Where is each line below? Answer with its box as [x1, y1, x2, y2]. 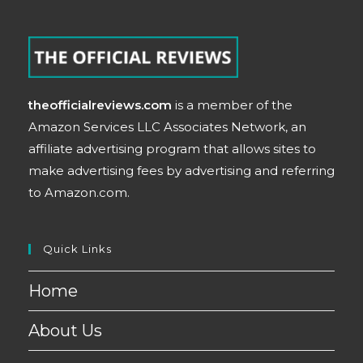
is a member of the [172, 97, 293, 113]
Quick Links [43, 242, 112, 256]
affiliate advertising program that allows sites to [28, 141, 316, 157]
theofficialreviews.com [28, 97, 172, 113]
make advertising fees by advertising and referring [28, 163, 335, 179]
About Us [28, 321, 102, 341]
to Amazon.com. [28, 185, 130, 201]
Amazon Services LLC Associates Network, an [28, 119, 306, 135]
